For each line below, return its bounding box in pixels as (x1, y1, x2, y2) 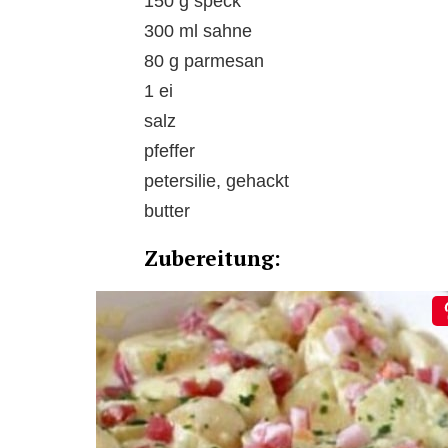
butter (144, 201, 190, 222)
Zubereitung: (144, 244, 281, 273)
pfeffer (144, 141, 195, 162)
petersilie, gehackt (144, 171, 289, 192)
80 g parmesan (144, 51, 264, 72)
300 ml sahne (144, 21, 252, 42)
